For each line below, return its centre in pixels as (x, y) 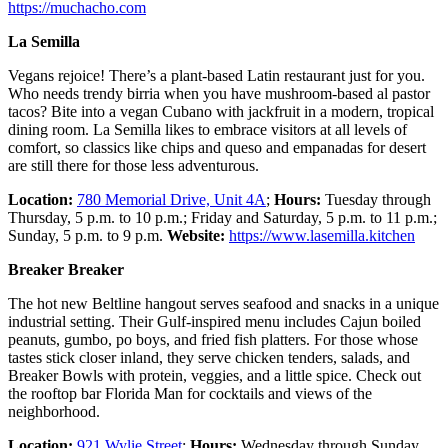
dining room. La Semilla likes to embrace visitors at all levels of (207, 129)
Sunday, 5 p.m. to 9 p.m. (87, 235)
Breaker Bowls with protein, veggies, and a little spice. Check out (214, 375)
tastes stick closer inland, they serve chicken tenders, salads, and (209, 357)
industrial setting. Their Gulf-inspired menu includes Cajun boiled (214, 321)
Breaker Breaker (66, 269)
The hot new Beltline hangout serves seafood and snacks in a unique (223, 303)
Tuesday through (376, 199)
